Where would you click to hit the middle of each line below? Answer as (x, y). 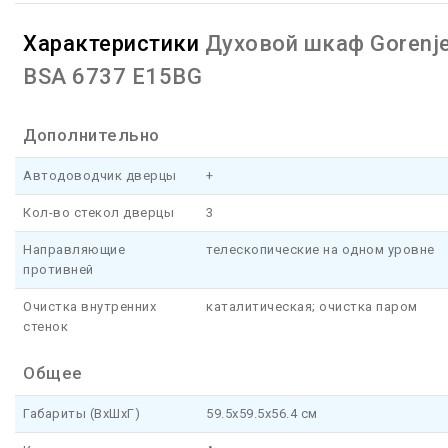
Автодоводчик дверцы (100, 176)
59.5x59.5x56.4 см (262, 414)
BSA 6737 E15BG (112, 77)
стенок (45, 327)
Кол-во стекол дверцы (98, 213)
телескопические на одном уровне (320, 250)
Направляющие (74, 250)
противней (58, 270)
